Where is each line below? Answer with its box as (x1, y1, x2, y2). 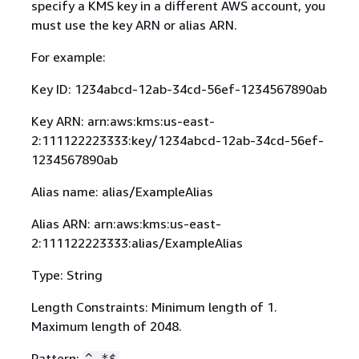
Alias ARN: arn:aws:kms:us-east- (30, 215, 221, 232)
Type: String (30, 266, 103, 283)
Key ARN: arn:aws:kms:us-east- (30, 112, 215, 129)
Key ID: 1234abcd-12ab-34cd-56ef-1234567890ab (30, 80, 327, 97)
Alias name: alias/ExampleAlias (30, 183, 213, 200)
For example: (30, 48, 106, 65)
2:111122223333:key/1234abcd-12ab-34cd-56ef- (30, 131, 324, 148)
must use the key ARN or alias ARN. (30, 16, 237, 33)
